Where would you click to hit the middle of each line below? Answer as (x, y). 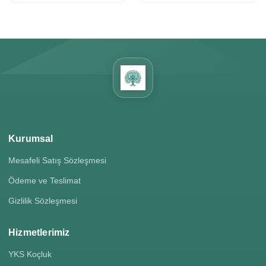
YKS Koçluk (30, 254)
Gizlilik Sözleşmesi (43, 201)
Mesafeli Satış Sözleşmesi (57, 160)
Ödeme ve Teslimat (45, 180)
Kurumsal (31, 139)
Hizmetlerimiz (39, 232)
